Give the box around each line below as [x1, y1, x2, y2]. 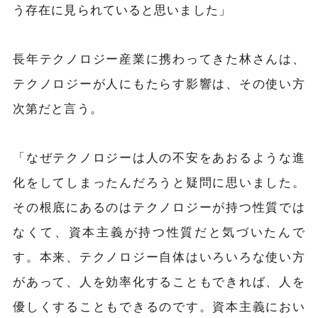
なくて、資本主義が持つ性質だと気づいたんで [13, 224, 305, 238]
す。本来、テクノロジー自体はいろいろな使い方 [13, 248, 305, 263]
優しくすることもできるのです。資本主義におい [13, 298, 305, 313]
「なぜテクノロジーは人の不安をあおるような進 [13, 149, 305, 164]
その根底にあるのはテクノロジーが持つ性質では [13, 199, 305, 214]
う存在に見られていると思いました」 [13, 1, 231, 16]
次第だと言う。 [13, 100, 103, 115]
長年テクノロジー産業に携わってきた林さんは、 [13, 50, 305, 65]
